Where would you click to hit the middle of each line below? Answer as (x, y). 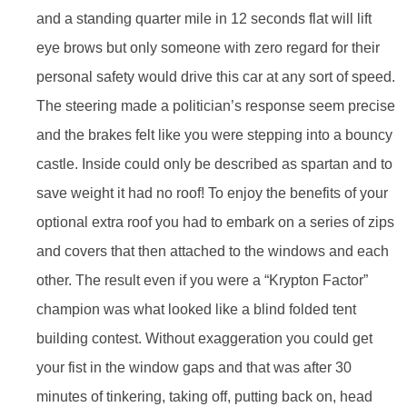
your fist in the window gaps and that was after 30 (194, 367)
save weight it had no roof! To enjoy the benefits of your (212, 193)
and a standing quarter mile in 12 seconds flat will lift (204, 18)
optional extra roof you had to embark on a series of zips (215, 222)
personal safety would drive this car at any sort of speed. (216, 76)
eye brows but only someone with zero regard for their (208, 47)
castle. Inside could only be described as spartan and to (214, 164)
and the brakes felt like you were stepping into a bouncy (214, 134)
